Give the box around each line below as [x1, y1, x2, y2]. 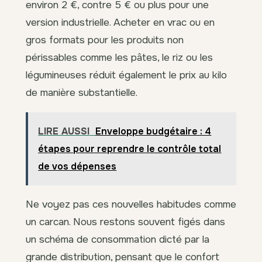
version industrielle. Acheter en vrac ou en [26, 16, 215, 29]
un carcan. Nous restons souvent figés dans [26, 215, 225, 228]
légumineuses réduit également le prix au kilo [26, 68, 227, 82]
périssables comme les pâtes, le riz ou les [26, 51, 213, 64]
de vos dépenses [38, 160, 117, 173]
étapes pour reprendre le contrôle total [38, 143, 222, 156]
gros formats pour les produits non [26, 33, 184, 47]
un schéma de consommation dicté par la [26, 232, 209, 246]
